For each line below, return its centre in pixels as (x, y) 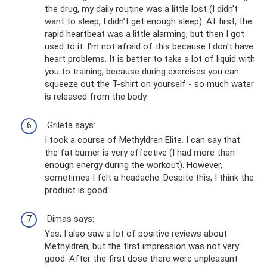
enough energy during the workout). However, (133, 165)
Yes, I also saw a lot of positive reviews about (136, 234)
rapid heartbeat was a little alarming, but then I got (145, 34)
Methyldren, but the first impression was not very (142, 246)
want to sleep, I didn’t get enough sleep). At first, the (148, 22)
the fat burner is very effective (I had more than (140, 153)
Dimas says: (69, 219)
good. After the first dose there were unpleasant (141, 259)
